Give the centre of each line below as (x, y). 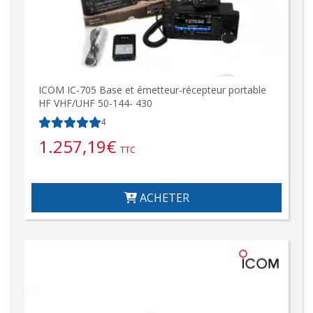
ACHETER (163, 198)
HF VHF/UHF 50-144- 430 (95, 103)
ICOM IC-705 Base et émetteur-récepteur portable (152, 90)
